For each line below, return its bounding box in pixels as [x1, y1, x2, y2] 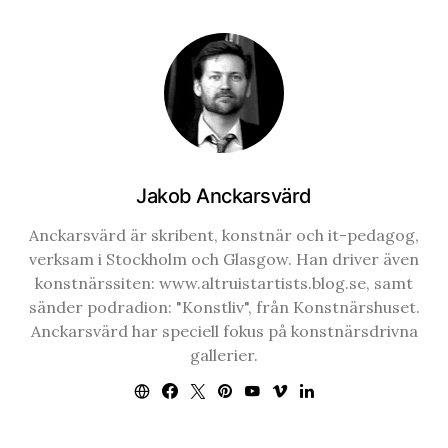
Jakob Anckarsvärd [136, 183, 312, 208]
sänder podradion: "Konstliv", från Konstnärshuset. [28, 296, 420, 317]
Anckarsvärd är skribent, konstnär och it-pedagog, [29, 224, 419, 245]
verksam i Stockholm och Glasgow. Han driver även [29, 248, 419, 269]
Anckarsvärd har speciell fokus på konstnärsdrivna [30, 320, 418, 341]
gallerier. [190, 344, 258, 365]
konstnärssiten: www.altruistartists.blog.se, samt [35, 272, 413, 293]
